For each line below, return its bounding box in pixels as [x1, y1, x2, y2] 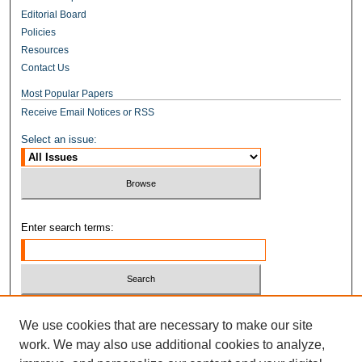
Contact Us [21, 62, 70, 74]
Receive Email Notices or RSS [21, 107, 155, 119]
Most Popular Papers [21, 88, 114, 100]
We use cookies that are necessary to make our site [19, 318, 313, 332]
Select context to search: [21, 304, 140, 317]
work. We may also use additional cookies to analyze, [19, 338, 325, 351]
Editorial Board [21, 9, 87, 21]
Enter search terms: [21, 221, 115, 234]
